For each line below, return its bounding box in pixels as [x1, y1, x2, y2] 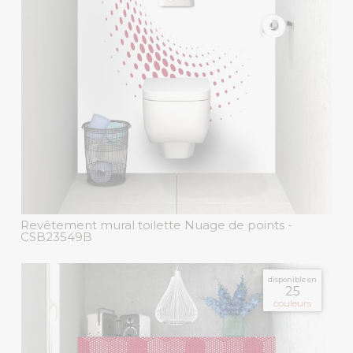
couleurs [273, 297, 311, 310]
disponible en [268, 275, 317, 284]
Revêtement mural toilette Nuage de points [20, 217, 284, 233]
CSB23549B [20, 229, 92, 245]
